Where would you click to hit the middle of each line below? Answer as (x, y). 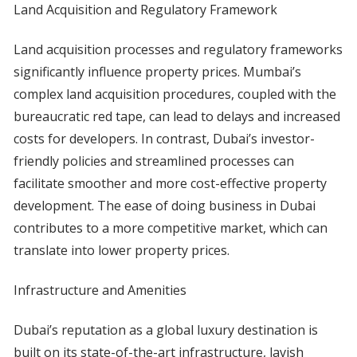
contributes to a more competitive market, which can (170, 228)
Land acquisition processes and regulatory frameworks (178, 50)
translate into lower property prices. (121, 251)
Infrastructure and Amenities (100, 290)
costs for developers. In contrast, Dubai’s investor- (164, 139)
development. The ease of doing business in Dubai (164, 206)
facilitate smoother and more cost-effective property (170, 184)
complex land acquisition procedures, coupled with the (175, 94)
